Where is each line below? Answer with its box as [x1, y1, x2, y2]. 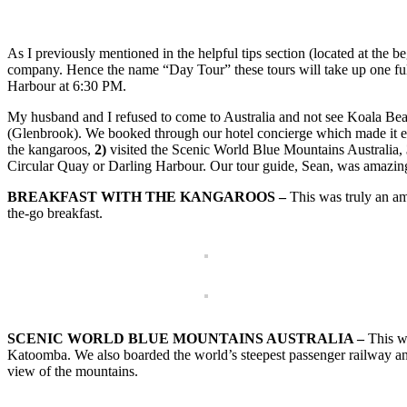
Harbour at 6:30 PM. [7, 78, 126, 94]
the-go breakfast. [7, 205, 103, 222]
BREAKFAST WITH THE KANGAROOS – [7, 189, 286, 205]
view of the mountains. [7, 363, 138, 380]
